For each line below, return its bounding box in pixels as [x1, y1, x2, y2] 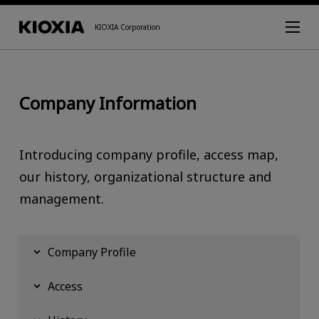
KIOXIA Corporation [95, 22, 161, 32]
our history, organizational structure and [19, 167, 271, 185]
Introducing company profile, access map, [19, 145, 278, 163]
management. [19, 189, 104, 207]
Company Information [19, 90, 197, 115]
